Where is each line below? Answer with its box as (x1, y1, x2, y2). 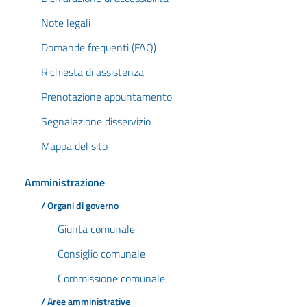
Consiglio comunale (58, 245, 145, 262)
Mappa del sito (41, 138, 108, 154)
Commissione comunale (58, 270, 165, 286)
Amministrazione (25, 174, 105, 191)
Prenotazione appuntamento (41, 88, 172, 105)
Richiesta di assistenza (41, 64, 144, 80)
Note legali (41, 14, 90, 31)
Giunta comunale (58, 221, 135, 237)
